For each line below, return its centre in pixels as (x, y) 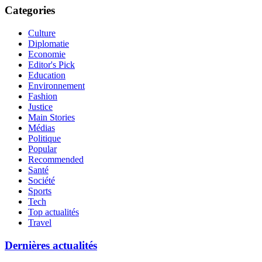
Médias (42, 128)
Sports (40, 191)
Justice (40, 107)
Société (42, 181)
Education (47, 75)
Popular (42, 149)
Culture (42, 33)
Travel (40, 223)
